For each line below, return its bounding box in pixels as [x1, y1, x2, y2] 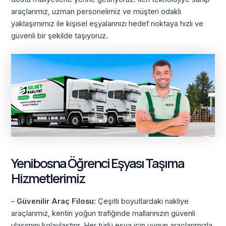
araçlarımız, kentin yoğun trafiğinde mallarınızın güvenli [11, 208, 196, 218]
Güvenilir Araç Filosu [17, 196, 94, 206]
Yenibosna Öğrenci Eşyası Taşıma [11, 154, 185, 173]
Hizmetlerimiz [11, 169, 85, 188]
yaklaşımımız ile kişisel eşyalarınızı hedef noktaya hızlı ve [11, 19, 204, 29]
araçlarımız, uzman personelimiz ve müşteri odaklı [11, 7, 182, 17]
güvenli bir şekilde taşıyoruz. [11, 31, 108, 41]
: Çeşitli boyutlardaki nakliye [94, 196, 189, 206]
